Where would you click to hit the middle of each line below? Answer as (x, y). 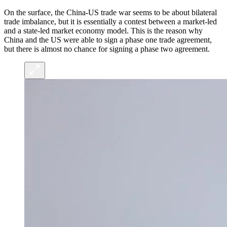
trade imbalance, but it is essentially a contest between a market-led (110, 22)
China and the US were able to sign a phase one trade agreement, (108, 40)
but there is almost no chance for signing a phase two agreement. (107, 49)
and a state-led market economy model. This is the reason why (103, 31)
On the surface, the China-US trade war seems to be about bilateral (110, 13)
